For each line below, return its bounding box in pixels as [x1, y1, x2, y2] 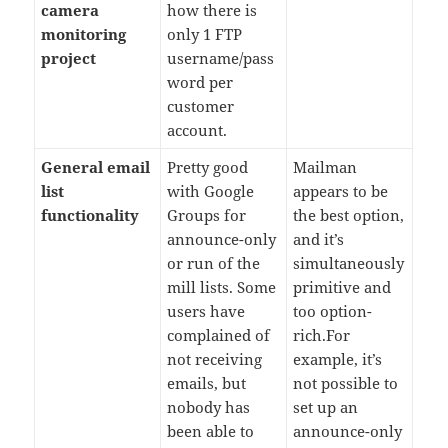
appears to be [293, 181, 389, 202]
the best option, [293, 205, 405, 226]
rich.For [293, 325, 351, 346]
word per [167, 72, 234, 93]
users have [167, 301, 246, 322]
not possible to [293, 373, 399, 394]
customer [167, 96, 235, 117]
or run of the [167, 253, 261, 274]
